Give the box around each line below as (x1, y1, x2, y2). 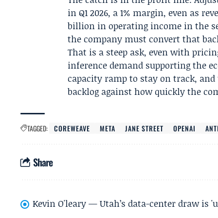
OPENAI (173, 123, 196, 133)
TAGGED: (27, 123, 48, 133)
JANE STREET (125, 123, 164, 133)
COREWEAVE (54, 123, 91, 133)
